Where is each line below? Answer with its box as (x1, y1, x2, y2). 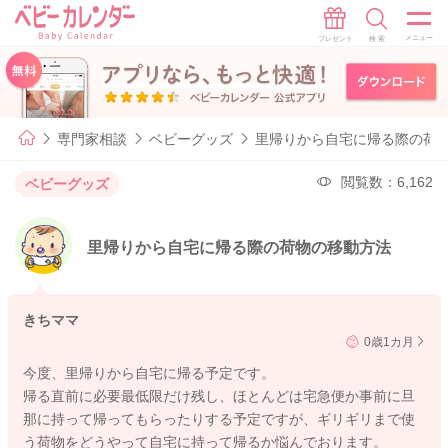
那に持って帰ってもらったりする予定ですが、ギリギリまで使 (22, 411, 415, 428)
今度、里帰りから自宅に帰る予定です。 (22, 365, 275, 382)
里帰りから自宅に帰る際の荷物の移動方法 (87, 239, 392, 257)
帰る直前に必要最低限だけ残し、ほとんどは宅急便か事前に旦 (22, 388, 415, 405)
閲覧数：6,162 (341, 173, 433, 190)
